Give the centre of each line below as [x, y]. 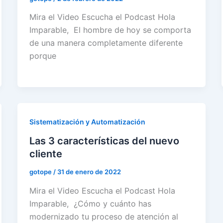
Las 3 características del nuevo [104, 141]
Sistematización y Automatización [87, 122]
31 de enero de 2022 [89, 172]
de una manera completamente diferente [106, 43]
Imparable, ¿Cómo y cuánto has [90, 203]
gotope [41, 172]
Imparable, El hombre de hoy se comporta [110, 30]
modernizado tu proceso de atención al [104, 216]
